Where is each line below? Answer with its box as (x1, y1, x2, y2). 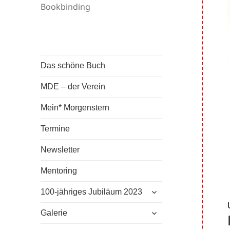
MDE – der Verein (41, 82, 106, 91)
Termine (41, 124, 70, 133)
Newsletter (41, 145, 80, 155)
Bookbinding (41, 1, 91, 13)
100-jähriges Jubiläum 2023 (41, 187, 143, 197)
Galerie (41, 208, 68, 218)
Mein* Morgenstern (41, 103, 110, 112)
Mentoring (41, 166, 78, 176)
